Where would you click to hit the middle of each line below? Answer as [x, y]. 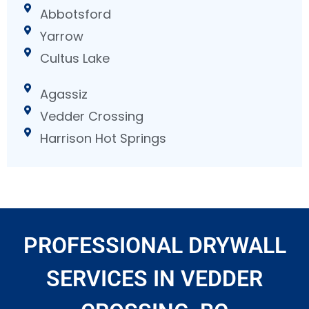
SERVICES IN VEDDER [154, 278]
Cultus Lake [74, 58]
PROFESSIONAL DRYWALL [154, 245]
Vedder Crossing [91, 116]
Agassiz [63, 94]
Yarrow [61, 36]
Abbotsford [75, 14]
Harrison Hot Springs [103, 138]
